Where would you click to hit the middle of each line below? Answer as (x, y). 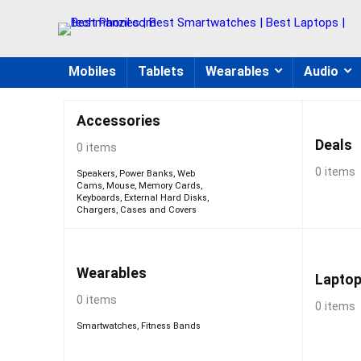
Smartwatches (107, 326)
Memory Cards (170, 186)
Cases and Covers (159, 210)
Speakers (96, 174)
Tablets (161, 71)
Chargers (97, 210)
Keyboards (99, 198)
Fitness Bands (171, 326)
